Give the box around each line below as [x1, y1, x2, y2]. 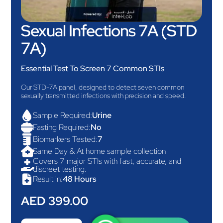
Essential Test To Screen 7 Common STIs [21, 63, 165, 74]
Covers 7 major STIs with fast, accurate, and [33, 156, 182, 167]
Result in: [33, 174, 63, 185]
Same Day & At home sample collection [33, 146, 166, 157]
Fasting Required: [33, 122, 91, 133]
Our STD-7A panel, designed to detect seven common [21, 82, 185, 92]
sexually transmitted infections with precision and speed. [21, 91, 187, 101]
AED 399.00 [21, 193, 91, 209]
